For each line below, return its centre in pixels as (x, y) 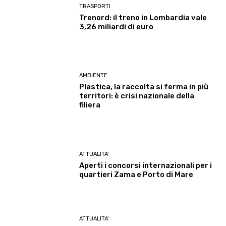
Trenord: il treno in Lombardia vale (143, 18)
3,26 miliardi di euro (117, 27)
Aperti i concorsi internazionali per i (146, 165)
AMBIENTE (94, 76)
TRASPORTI (95, 7)
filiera (90, 105)
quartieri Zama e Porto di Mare (136, 174)
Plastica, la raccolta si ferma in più (144, 87)
